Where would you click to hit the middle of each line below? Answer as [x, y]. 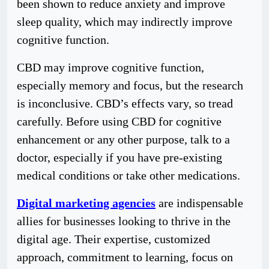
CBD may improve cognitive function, [110, 67]
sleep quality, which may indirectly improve [125, 22]
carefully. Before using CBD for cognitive [119, 121]
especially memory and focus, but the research [130, 85]
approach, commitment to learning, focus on [125, 257]
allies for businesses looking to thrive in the [124, 221]
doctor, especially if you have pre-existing [119, 157]
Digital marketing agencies [86, 203]
